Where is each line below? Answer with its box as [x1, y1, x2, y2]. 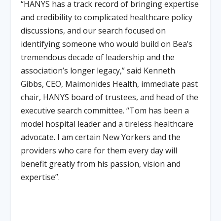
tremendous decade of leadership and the [21, 51, 175, 63]
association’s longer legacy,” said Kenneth [21, 65, 176, 76]
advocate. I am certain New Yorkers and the [21, 131, 181, 143]
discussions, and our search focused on [21, 25, 166, 36]
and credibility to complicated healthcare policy [21, 11, 193, 23]
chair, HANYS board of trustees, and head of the [21, 91, 199, 103]
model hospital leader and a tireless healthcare [21, 118, 194, 129]
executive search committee [21, 105, 123, 116]
